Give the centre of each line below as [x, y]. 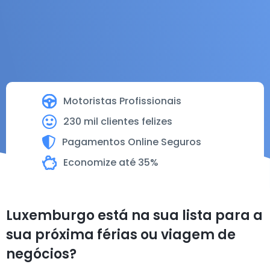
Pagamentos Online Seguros [132, 142]
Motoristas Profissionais [122, 101]
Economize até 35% [111, 162]
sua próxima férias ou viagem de [121, 235]
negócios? [41, 254]
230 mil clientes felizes [118, 121]
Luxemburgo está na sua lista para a [134, 215]
